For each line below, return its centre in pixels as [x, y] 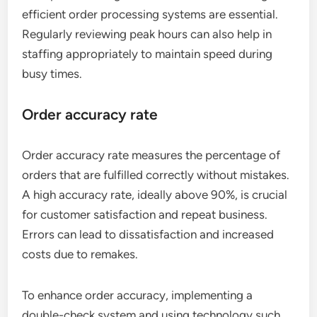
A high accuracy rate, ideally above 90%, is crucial [155, 195]
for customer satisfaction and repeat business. [145, 215]
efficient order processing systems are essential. [150, 15]
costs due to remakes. [80, 254]
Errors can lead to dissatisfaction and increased [148, 235]
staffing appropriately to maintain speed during [148, 54]
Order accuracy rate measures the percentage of [151, 155]
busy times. [52, 74]
